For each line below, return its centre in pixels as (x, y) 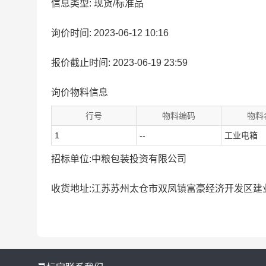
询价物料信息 (80, 92)
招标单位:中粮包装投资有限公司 (119, 159)
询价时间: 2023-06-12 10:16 (110, 33)
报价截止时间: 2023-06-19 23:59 (119, 63)
